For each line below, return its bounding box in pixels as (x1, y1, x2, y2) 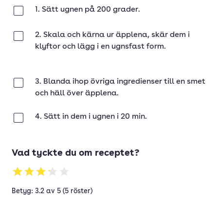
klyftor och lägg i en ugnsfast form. (35, 43, 166, 51)
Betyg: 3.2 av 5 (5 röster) (12, 188, 92, 195)
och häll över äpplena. (35, 90, 119, 97)
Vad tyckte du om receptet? (12, 149, 139, 158)
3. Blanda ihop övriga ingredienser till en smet (35, 78, 205, 86)
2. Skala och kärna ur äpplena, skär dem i (35, 31, 190, 39)
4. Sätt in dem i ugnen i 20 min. (35, 113, 147, 121)
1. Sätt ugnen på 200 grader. (35, 6, 140, 14)
